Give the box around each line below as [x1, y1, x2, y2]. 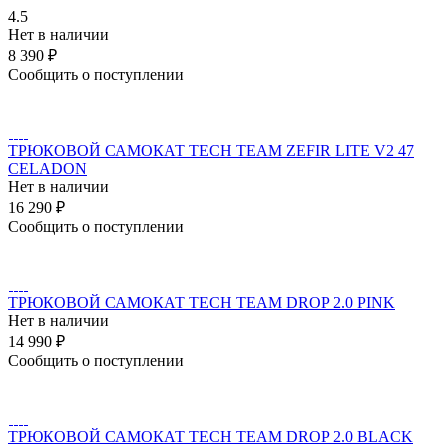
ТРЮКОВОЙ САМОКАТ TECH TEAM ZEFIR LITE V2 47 [8, 141, 414, 159]
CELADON [8, 159, 87, 177]
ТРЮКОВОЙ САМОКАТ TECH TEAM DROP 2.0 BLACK [8, 427, 413, 445]
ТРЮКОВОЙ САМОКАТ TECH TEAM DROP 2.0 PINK [8, 293, 395, 311]
